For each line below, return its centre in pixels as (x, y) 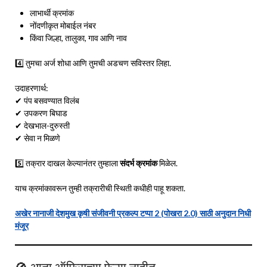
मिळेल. (167, 163)
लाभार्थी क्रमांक (52, 13)
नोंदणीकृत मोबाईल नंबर (63, 25)
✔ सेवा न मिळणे (38, 138)
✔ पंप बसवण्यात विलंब (47, 100)
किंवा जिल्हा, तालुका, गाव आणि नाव (78, 38)
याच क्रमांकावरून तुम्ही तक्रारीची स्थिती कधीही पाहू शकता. (100, 188)
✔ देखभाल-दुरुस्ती (42, 125)
